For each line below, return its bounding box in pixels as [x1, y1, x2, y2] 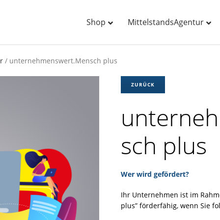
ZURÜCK [131, 81, 155, 88]
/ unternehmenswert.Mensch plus [3, 56, 117, 65]
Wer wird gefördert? [121, 169, 189, 179]
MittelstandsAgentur [128, 17, 204, 27]
